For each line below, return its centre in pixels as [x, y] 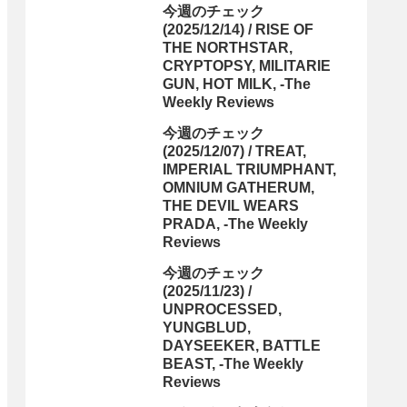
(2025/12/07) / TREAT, [234, 152]
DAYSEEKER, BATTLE [242, 346]
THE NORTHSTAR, [228, 48]
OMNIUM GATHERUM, [238, 188]
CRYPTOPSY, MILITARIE [247, 66]
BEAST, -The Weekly [233, 364]
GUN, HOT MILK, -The [237, 84]
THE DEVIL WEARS [231, 206]
